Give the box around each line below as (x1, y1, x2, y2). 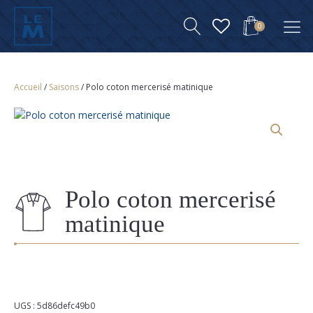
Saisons (49, 81, 79, 93)
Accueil (14, 81, 42, 93)
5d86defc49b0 (37, 300, 95, 312)
